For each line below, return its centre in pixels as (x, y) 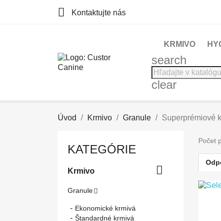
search (169, 60)
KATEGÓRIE (102, 149)
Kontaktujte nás (98, 13)
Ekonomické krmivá (105, 208)
